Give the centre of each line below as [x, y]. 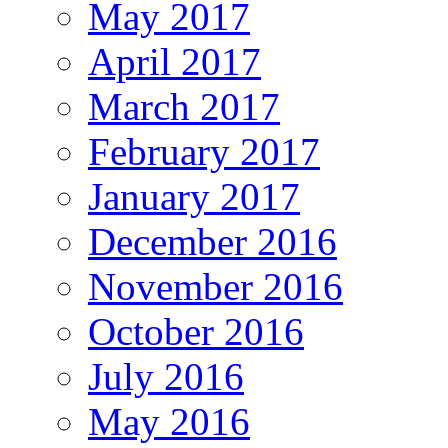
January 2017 [194, 196]
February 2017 [204, 151]
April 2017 [174, 61]
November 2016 [215, 286]
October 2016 [196, 331]
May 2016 [169, 421]
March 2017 [184, 106]
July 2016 [166, 376]
